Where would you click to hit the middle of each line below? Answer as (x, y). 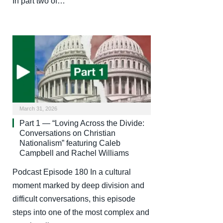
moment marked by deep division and (78, 185)
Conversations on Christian (67, 133)
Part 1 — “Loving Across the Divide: (82, 123)
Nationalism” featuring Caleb (70, 143)
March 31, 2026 (38, 108)
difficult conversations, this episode (74, 199)
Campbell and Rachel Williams (74, 153)
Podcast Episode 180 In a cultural (72, 172)
